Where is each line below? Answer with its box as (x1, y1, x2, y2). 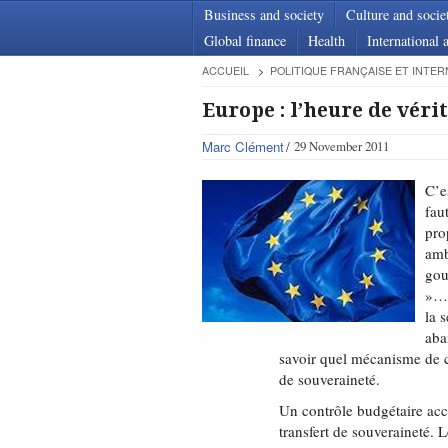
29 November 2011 (293, 137, 389, 155)
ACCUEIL (201, 63, 249, 78)
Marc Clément (201, 137, 284, 156)
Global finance (204, 31, 286, 50)
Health (308, 31, 345, 50)
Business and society (204, 5, 324, 24)
